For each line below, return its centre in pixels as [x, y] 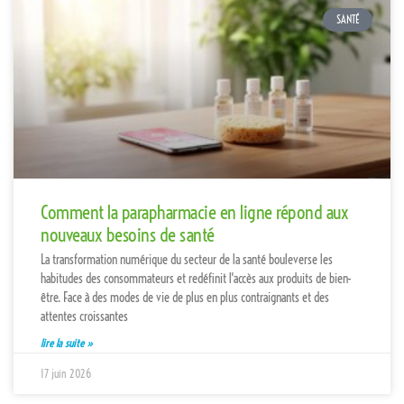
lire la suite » [67, 343]
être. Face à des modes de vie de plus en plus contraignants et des [185, 297]
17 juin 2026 [66, 373]
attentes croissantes [84, 316]
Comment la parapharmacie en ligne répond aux [194, 211]
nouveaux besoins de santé [128, 234]
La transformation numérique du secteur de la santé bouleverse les [187, 259]
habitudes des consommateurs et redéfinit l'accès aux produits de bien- [196, 278]
